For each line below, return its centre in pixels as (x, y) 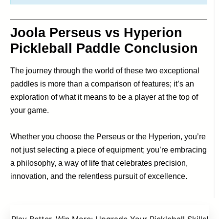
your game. (30, 110)
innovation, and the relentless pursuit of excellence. (99, 176)
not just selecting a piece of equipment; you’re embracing (109, 150)
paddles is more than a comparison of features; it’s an (102, 84)
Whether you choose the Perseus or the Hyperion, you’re (108, 137)
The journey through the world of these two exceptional (105, 71)
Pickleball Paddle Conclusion (104, 49)
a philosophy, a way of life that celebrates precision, (99, 163)
